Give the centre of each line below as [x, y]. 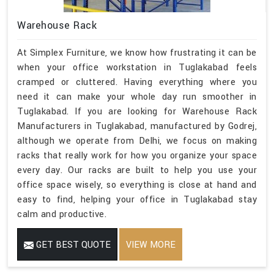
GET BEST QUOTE [72, 245]
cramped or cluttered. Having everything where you [137, 82]
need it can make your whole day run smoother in [137, 97]
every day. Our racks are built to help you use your [137, 170]
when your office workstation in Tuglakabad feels [137, 67]
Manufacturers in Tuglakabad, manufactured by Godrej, [137, 126]
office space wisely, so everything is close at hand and [137, 185]
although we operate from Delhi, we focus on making [137, 141]
